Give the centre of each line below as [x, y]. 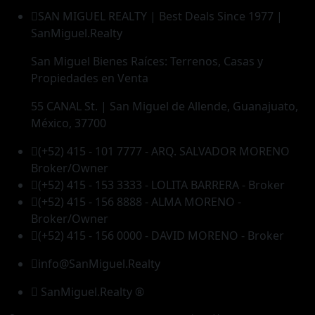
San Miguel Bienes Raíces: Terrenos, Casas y [147, 61]
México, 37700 [69, 123]
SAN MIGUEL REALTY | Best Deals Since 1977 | [160, 16]
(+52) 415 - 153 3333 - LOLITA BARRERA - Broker [161, 185]
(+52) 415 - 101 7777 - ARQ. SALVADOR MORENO [164, 151]
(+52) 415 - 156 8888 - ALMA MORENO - [140, 202]
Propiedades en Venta [90, 78]
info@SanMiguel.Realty [99, 264]
